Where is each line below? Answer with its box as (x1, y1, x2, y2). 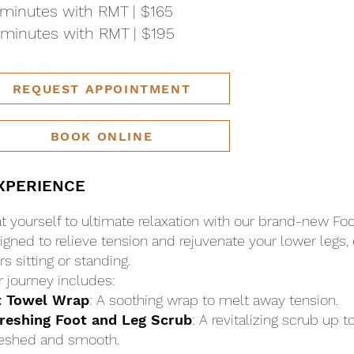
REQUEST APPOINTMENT (12, 81, 191, 96)
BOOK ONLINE (50, 128, 153, 144)
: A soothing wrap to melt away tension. (89, 292, 338, 308)
